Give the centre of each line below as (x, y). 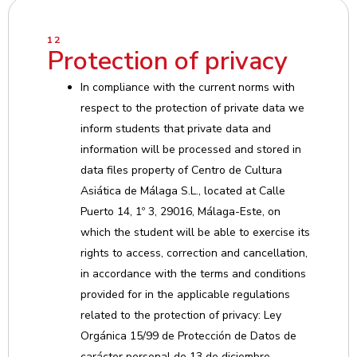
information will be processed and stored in (191, 149)
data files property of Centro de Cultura (181, 170)
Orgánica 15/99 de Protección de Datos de (188, 336)
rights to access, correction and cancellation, (194, 253)
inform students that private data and (176, 129)
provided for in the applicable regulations (185, 294)
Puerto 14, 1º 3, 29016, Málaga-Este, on (180, 212)
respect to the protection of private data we (192, 108)
